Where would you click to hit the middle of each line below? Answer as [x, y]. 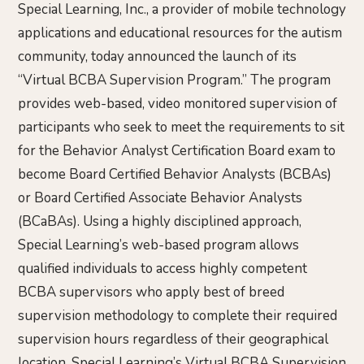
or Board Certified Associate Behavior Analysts [160, 197]
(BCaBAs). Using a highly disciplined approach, [160, 221]
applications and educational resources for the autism [180, 32]
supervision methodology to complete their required [178, 315]
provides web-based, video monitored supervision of [178, 103]
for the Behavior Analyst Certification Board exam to [177, 150]
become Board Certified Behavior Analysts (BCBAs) [175, 174]
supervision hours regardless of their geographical [173, 339]
